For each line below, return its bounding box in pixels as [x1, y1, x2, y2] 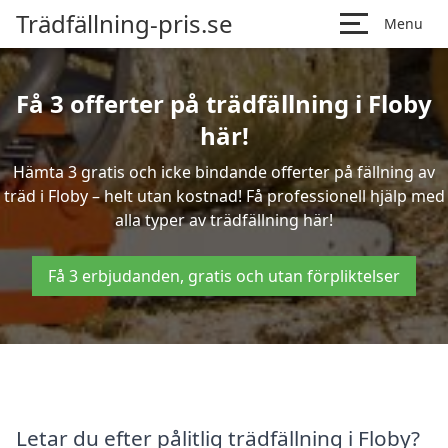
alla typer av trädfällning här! [115, 209, 333, 231]
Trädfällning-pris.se [16, 7, 233, 40]
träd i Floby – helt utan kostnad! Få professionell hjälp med [3, 185, 445, 207]
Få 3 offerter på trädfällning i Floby [16, 87, 432, 120]
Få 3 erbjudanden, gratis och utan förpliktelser [48, 265, 400, 287]
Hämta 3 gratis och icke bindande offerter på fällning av [13, 161, 435, 183]
